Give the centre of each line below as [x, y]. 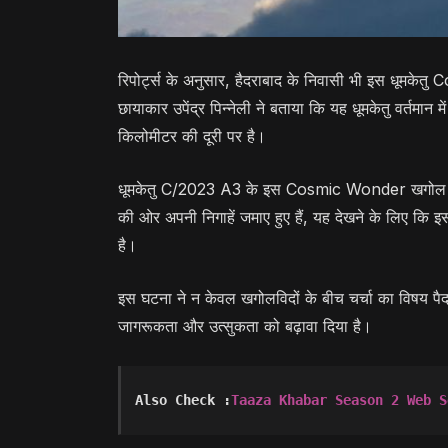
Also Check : [183, 399]
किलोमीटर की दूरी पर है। [191, 136]
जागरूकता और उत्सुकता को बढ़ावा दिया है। [244, 325]
